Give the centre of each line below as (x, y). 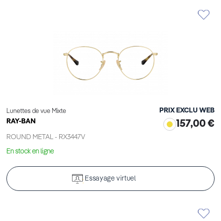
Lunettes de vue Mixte (36, 111)
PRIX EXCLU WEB (187, 111)
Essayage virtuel (110, 179)
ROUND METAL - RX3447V (46, 137)
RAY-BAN (21, 122)
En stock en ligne (30, 152)
